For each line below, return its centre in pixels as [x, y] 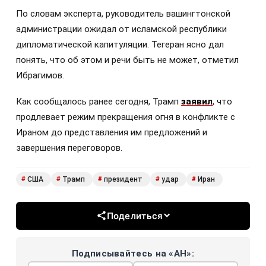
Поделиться [135, 216]
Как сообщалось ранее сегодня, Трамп [99, 102]
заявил [197, 102]
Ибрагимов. [40, 76]
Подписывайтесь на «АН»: [133, 253]
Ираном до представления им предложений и [112, 133]
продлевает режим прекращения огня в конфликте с [126, 117]
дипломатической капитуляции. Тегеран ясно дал [120, 45]
